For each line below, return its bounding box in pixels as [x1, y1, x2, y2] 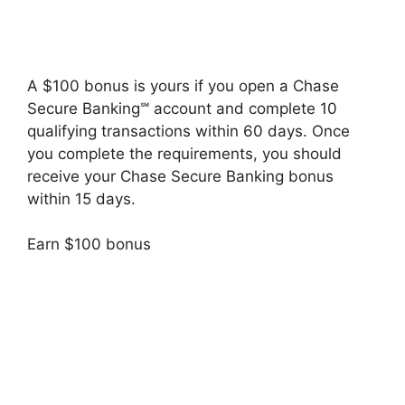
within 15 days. [27, 189, 136, 208]
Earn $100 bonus [27, 235, 151, 254]
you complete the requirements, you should [27, 144, 342, 163]
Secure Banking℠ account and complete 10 [27, 99, 337, 118]
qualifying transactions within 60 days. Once [27, 121, 350, 140]
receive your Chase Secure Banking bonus [27, 166, 334, 185]
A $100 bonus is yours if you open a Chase [27, 76, 339, 95]
